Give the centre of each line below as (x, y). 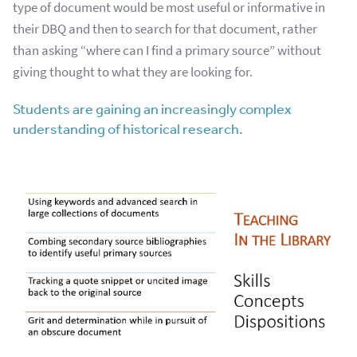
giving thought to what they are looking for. (133, 73)
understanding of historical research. (128, 129)
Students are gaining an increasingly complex (152, 109)
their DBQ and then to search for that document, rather (165, 29)
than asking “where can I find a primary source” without (167, 51)
